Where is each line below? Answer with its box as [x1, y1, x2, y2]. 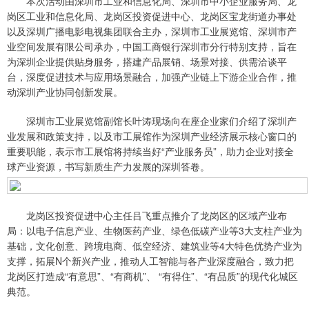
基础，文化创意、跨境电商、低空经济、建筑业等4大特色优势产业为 [7, 239, 302, 253]
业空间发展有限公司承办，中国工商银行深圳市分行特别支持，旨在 [7, 39, 297, 54]
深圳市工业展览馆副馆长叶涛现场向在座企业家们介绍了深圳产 [7, 114, 297, 128]
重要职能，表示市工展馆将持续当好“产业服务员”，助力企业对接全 [7, 144, 294, 159]
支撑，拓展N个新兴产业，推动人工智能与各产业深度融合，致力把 [7, 254, 294, 268]
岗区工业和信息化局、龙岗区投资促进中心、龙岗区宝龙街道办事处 [7, 9, 297, 23]
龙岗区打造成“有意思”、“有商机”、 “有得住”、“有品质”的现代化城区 [7, 269, 298, 283]
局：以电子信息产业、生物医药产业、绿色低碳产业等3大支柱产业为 [7, 223, 302, 238]
